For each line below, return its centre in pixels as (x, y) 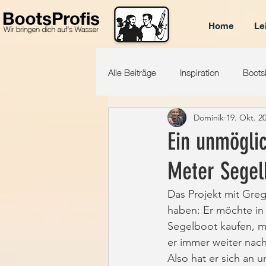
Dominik (209, 117)
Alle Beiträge (132, 72)
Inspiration (199, 72)
